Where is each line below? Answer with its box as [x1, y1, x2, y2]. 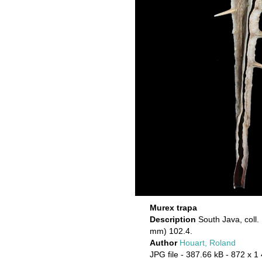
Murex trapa [150, 203, 197, 212]
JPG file [150, 250, 178, 259]
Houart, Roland [180, 238, 236, 247]
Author [150, 238, 180, 247]
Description [150, 215, 198, 224]
